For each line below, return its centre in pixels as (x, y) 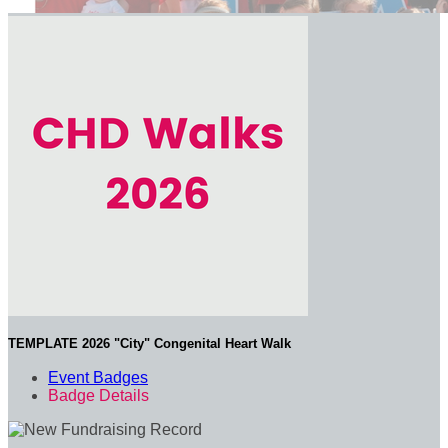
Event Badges (98, 377)
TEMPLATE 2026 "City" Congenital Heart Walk (149, 344)
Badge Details (98, 395)
